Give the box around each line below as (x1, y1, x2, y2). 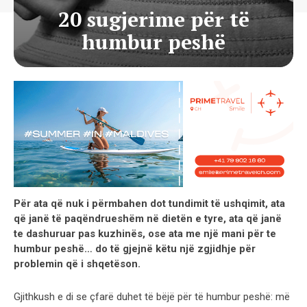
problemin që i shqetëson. (14, 257, 140, 270)
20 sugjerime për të (58, 5, 249, 33)
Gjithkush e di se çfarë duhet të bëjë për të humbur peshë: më (14, 290, 290, 303)
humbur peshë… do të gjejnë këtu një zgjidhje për (14, 242, 256, 255)
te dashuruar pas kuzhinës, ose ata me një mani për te (14, 227, 276, 240)
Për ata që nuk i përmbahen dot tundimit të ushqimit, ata (14, 197, 285, 210)
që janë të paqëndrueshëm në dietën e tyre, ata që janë (14, 212, 282, 225)
